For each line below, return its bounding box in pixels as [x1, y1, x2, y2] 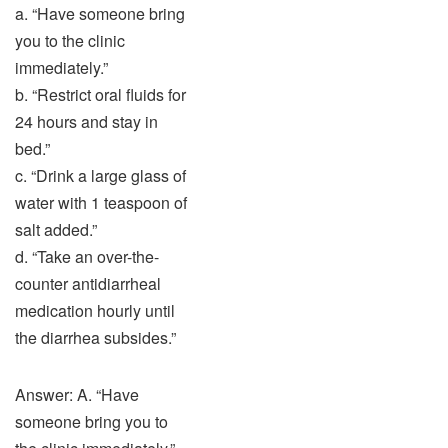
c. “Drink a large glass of [15, 164, 186, 187]
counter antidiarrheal [15, 272, 161, 295]
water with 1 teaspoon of [15, 191, 187, 214]
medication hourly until [15, 299, 175, 322]
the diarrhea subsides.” [15, 326, 176, 349]
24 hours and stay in [15, 110, 158, 133]
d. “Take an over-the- [15, 245, 159, 268]
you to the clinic [15, 29, 125, 52]
